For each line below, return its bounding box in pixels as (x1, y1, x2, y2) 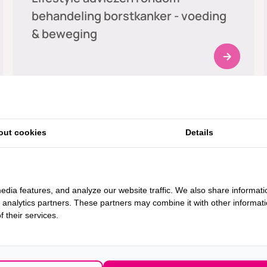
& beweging (32, 26, 98, 42)
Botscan (32, 222, 79, 239)
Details (185, 127, 214, 137)
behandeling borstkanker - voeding (32, 8, 227, 24)
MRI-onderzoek (32, 115, 117, 132)
